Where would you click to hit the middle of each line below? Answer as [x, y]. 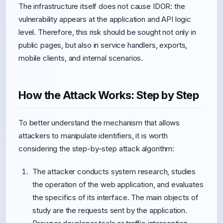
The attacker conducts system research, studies [114, 171]
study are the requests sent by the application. [110, 210]
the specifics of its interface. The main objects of [115, 197]
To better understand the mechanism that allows [99, 123]
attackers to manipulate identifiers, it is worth [93, 136]
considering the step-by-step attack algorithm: [97, 149]
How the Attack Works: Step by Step [109, 95]
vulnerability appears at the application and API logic [105, 19]
